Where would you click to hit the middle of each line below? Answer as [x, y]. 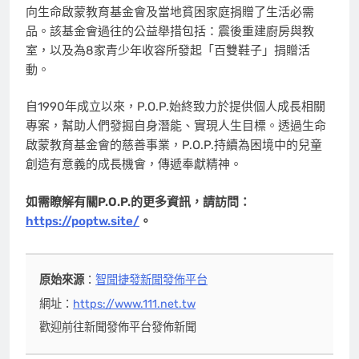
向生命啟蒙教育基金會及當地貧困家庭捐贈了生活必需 [170, 12]
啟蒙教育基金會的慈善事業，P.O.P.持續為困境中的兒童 [174, 145]
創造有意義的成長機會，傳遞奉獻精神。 [134, 165]
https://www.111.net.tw [135, 304]
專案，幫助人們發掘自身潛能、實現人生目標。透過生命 [176, 126]
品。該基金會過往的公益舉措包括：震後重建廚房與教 [170, 31]
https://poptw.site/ [83, 221]
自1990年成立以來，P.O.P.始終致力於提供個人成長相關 [175, 107]
